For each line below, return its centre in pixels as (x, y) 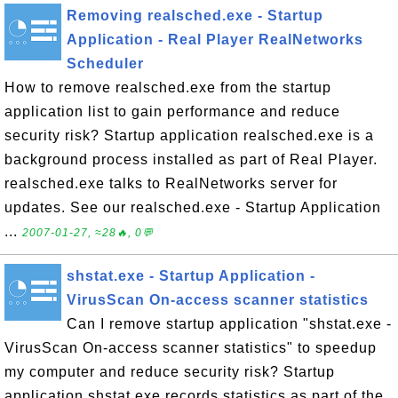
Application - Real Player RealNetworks (215, 40)
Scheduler (105, 64)
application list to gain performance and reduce (172, 111)
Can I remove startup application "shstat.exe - (229, 324)
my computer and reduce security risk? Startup (170, 372)
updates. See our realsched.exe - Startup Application (193, 207)
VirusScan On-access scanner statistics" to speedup (191, 348)
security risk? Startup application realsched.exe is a (189, 135)
